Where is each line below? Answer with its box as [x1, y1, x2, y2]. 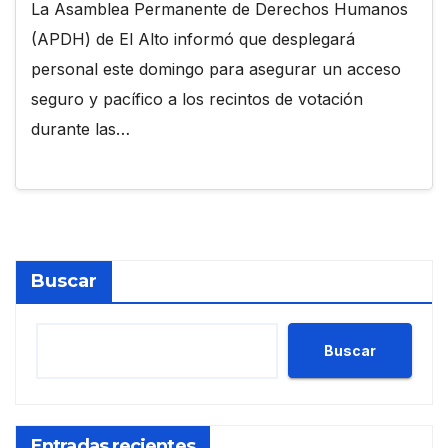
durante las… [31, 118, 130, 139]
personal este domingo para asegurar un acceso [31, 58, 401, 79]
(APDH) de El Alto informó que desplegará [31, 28, 355, 49]
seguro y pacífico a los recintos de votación [31, 88, 363, 109]
